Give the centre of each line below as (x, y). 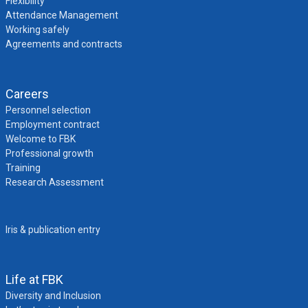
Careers (27, 94)
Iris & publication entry (53, 230)
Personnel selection (48, 110)
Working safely (37, 30)
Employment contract (52, 124)
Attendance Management (62, 15)
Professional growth (49, 153)
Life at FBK (34, 279)
